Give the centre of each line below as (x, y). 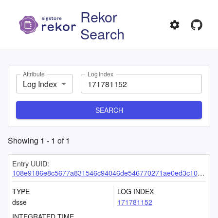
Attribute (34, 74)
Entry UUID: (31, 163)
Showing (24, 140)
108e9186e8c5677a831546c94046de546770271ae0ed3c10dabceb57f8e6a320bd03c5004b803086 (105, 173)
